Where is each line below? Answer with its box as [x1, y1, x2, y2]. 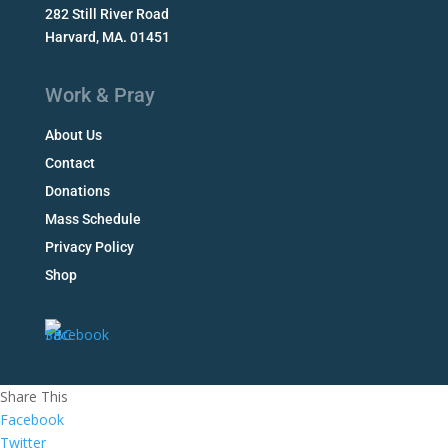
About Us [44, 127, 102, 143]
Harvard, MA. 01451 [44, 29, 170, 45]
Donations [44, 183, 110, 199]
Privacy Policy [44, 239, 134, 255]
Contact [44, 155, 95, 171]
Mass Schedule [44, 211, 141, 227]
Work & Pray [44, 83, 155, 107]
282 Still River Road [44, 6, 169, 22]
